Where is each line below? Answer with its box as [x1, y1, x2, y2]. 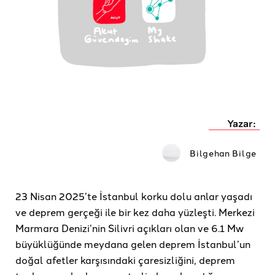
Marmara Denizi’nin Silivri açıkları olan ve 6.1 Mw [15, 221, 244, 235]
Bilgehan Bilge [190, 147, 257, 160]
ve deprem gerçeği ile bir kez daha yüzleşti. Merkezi [15, 205, 255, 219]
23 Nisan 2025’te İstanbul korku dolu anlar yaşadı [15, 189, 252, 203]
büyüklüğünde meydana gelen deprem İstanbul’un [15, 237, 250, 251]
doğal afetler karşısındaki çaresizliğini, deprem [15, 253, 235, 267]
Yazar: [227, 118, 256, 130]
